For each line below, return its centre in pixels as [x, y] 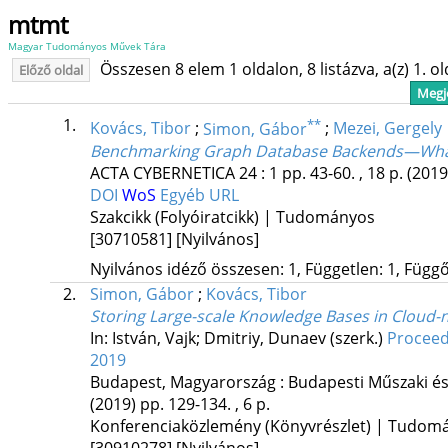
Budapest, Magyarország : [188, 381]
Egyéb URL [199, 194]
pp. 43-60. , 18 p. [344, 172]
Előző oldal [51, 70]
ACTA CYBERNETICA [162, 172]
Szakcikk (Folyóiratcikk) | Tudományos [232, 216]
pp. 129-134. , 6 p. [204, 403]
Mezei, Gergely [387, 128]
